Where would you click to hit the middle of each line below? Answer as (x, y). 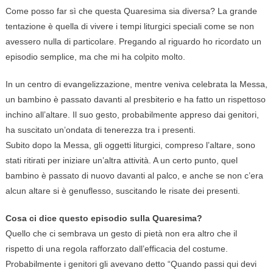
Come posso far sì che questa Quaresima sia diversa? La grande (131, 11)
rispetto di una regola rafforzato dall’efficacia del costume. (116, 249)
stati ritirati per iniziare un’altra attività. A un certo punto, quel (121, 161)
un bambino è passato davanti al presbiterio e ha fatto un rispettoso (135, 100)
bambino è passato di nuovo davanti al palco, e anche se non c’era (134, 176)
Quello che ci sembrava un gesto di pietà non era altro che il (121, 234)
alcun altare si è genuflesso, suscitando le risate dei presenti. (122, 191)
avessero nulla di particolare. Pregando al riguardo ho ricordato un (133, 42)
